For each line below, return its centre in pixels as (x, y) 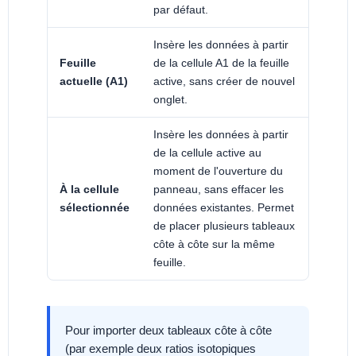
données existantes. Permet (224, 207)
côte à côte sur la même (214, 244)
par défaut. (181, 9)
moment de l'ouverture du (218, 170)
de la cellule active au (207, 152)
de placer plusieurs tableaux (224, 225)
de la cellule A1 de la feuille (221, 62)
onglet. (170, 99)
